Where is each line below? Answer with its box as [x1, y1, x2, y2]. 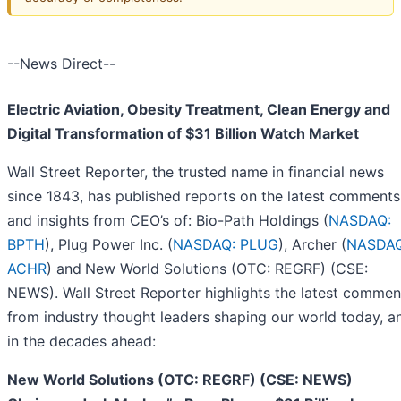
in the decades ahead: [7, 332, 156, 351]
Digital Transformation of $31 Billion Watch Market [7, 124, 359, 143]
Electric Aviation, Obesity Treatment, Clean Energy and [7, 100, 390, 119]
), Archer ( [278, 235, 346, 254]
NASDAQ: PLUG [173, 235, 278, 254]
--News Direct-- [7, 55, 115, 73]
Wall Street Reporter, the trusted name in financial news [7, 163, 384, 182]
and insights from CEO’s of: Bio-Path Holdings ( [7, 211, 328, 230]
